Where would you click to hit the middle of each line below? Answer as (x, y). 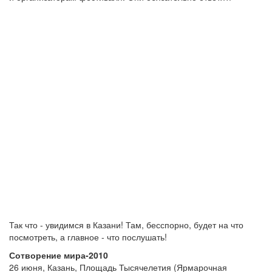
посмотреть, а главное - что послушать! (88, 236)
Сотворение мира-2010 (59, 255)
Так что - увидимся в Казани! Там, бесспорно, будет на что (126, 224)
